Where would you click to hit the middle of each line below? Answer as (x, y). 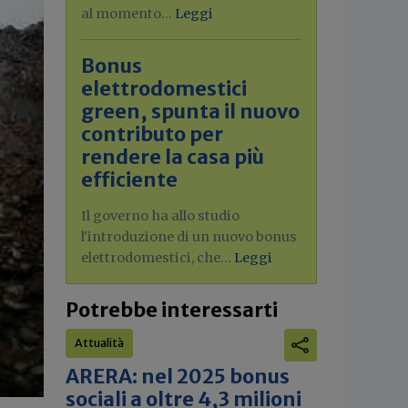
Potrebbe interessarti (172, 310)
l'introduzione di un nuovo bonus (189, 237)
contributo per (152, 134)
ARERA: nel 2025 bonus (178, 377)
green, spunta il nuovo (190, 112)
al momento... (128, 14)
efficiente (129, 180)
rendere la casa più (173, 157)
